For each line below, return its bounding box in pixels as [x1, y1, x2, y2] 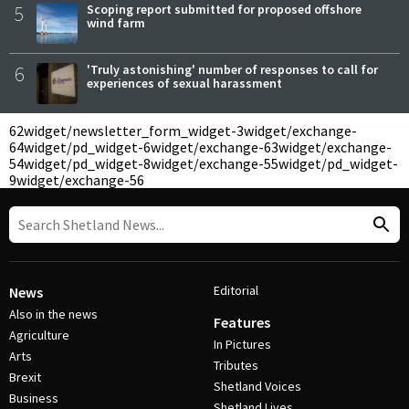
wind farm [87, 14, 145, 31]
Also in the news [9, 306, 98, 322]
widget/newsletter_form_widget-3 [24, 121, 244, 140]
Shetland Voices [214, 378, 301, 394]
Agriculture [9, 327, 69, 343]
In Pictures [214, 336, 271, 352]
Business [9, 390, 58, 406]
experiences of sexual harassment [87, 74, 282, 91]
